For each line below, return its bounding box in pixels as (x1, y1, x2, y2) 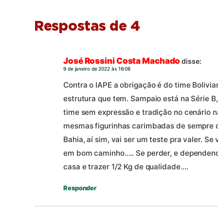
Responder (63, 183, 97, 192)
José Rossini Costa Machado (63, 55, 181, 66)
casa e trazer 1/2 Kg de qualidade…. (63, 162, 188, 171)
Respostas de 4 (34, 19, 140, 34)
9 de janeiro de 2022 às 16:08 (63, 65, 131, 72)
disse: (182, 56, 201, 65)
